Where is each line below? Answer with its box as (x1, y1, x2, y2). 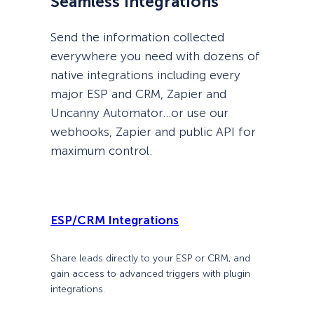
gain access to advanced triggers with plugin (50, 267, 250, 280)
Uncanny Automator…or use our (50, 105, 228, 120)
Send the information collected (50, 29, 224, 44)
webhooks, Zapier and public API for (50, 124, 256, 139)
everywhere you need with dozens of (50, 48, 260, 63)
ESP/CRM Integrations (50, 212, 179, 227)
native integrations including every (50, 67, 240, 82)
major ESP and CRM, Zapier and (50, 86, 226, 101)
